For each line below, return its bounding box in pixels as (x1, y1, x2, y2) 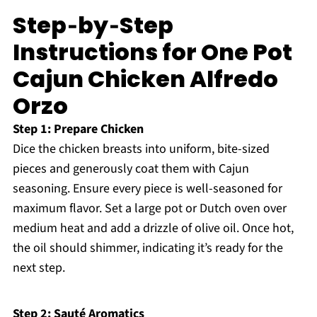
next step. (12, 259, 65, 277)
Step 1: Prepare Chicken (12, 120, 144, 139)
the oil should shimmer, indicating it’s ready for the (12, 239, 283, 258)
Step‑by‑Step (12, 9, 173, 42)
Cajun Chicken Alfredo (12, 63, 278, 96)
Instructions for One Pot (12, 36, 292, 69)
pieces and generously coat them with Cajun (12, 160, 249, 178)
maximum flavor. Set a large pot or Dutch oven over (12, 200, 287, 218)
